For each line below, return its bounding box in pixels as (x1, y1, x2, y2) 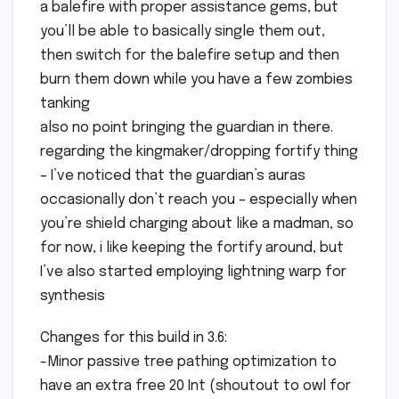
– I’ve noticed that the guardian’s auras (40, 168, 305, 184)
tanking (40, 96, 90, 112)
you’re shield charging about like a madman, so (40, 216, 354, 232)
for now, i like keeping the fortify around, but (40, 240, 344, 256)
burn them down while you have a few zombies (40, 72, 353, 88)
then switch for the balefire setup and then (40, 48, 339, 64)
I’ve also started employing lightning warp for (40, 265, 346, 281)
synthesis (40, 289, 105, 305)
